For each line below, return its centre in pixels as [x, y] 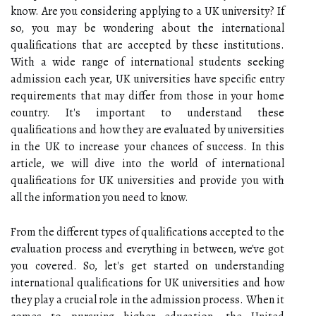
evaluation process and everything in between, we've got [147, 249]
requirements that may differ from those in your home [147, 96]
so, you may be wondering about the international [147, 28]
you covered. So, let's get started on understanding [147, 266]
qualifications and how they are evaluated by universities [147, 129]
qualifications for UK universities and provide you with [147, 180]
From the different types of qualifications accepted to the [147, 232]
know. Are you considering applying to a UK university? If [147, 11]
